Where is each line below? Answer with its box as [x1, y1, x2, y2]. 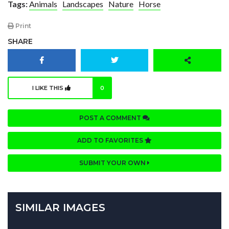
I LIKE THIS [32, 84, 65, 92]
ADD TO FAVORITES [77, 136, 145, 145]
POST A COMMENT [79, 114, 143, 122]
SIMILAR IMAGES [15, 201, 105, 214]
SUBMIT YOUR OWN [79, 159, 147, 167]
